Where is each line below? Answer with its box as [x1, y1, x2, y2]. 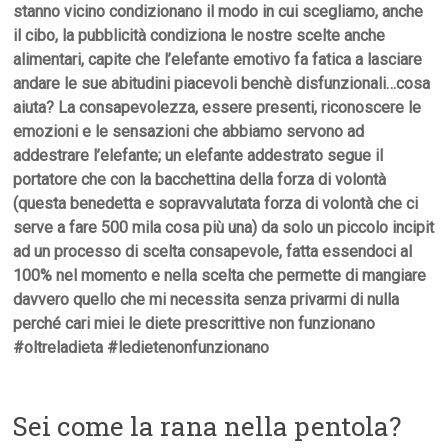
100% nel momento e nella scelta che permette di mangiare [13, 266, 427, 286]
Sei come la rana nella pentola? [13, 409, 402, 444]
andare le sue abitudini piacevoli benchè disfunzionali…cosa [13, 74, 431, 94]
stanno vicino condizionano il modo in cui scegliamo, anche [13, 2, 424, 22]
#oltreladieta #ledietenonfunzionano [13, 338, 270, 358]
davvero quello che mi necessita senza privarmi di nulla [13, 290, 400, 310]
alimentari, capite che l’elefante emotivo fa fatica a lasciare [13, 50, 423, 70]
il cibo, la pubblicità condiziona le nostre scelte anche [13, 26, 386, 46]
